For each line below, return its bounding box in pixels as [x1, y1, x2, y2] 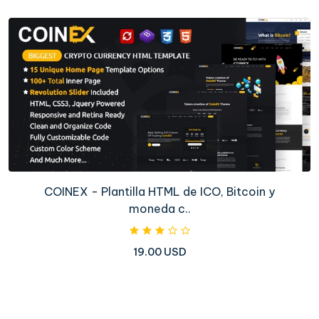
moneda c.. [128, 201, 191, 216]
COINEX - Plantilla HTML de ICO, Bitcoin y [44, 184, 275, 199]
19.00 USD [132, 244, 187, 258]
